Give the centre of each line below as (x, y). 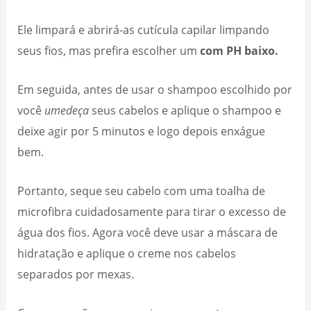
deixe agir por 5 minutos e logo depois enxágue (142, 131)
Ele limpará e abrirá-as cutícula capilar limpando (144, 29)
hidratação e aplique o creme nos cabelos (127, 253)
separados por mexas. (76, 274)
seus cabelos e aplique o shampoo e (185, 110)
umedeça (67, 110)
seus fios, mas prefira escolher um (109, 50)
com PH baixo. (239, 50)
